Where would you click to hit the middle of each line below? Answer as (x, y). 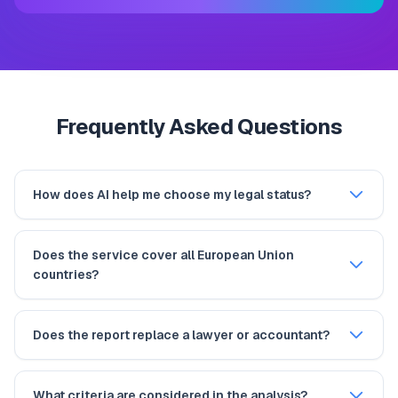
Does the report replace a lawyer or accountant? (181, 335)
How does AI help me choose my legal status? (172, 195)
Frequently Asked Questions (199, 127)
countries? (66, 275)
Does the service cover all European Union (163, 255)
